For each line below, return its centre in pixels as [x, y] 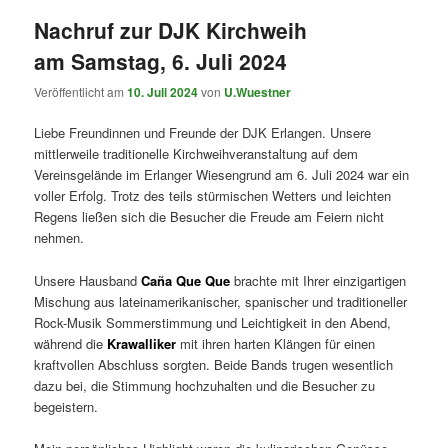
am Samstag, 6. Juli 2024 [161, 60]
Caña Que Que [186, 280]
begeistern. [66, 406]
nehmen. [59, 238]
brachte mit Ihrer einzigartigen [320, 280]
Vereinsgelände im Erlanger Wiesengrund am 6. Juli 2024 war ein [222, 175]
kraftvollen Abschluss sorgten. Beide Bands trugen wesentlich [214, 364]
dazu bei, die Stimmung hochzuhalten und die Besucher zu [205, 385]
